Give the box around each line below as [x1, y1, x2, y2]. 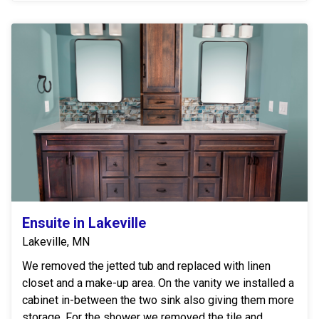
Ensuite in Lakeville [22, 214, 146, 231]
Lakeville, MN [22, 234, 90, 249]
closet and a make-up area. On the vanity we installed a [22, 276, 294, 290]
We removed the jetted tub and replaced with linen [22, 258, 271, 273]
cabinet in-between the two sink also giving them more [22, 293, 294, 307]
